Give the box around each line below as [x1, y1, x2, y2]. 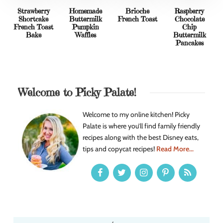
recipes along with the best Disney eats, [83, 133, 199, 142]
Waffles [75, 30, 96, 40]
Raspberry [175, 6, 205, 16]
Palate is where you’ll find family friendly [83, 121, 200, 131]
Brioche [125, 6, 150, 16]
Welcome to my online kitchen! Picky [83, 110, 190, 119]
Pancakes [175, 38, 204, 48]
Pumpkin [72, 22, 99, 32]
